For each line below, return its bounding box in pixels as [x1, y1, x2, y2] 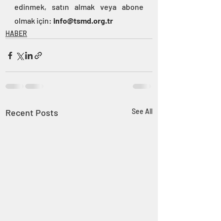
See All [132, 107, 152, 116]
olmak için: [14, 16, 53, 26]
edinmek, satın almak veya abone [14, 2, 144, 12]
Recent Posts [5, 107, 58, 118]
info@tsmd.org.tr [53, 16, 113, 26]
